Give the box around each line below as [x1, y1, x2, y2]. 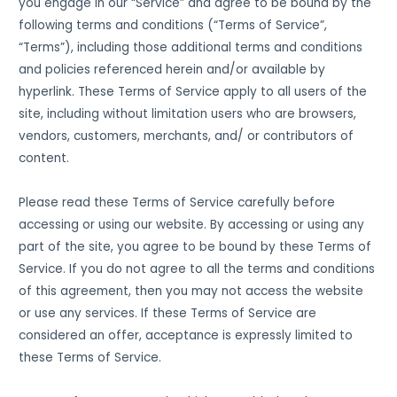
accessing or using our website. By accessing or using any [19, 215, 365, 233]
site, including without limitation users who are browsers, [19, 105, 357, 122]
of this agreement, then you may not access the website [19, 282, 364, 300]
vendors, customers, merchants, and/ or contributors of [19, 127, 354, 144]
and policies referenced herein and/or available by [19, 60, 326, 78]
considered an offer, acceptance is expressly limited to [19, 326, 354, 344]
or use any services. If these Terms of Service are [19, 304, 317, 322]
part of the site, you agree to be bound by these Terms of [19, 237, 372, 255]
